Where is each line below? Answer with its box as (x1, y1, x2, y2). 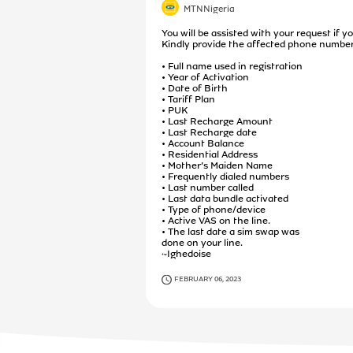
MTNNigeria (184, 2, 235, 15)
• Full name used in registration (162, 60, 303, 72)
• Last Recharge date (162, 126, 257, 139)
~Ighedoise (162, 247, 211, 260)
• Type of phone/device (162, 203, 266, 216)
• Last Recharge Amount (162, 115, 273, 128)
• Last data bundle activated (162, 192, 288, 205)
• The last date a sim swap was (162, 225, 299, 238)
